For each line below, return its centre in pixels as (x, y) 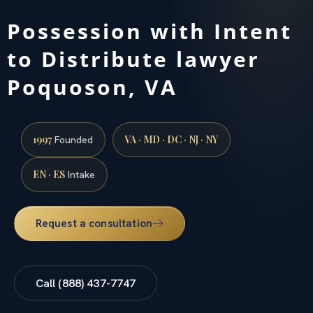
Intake (80, 174)
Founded (73, 139)
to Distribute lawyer (133, 59)
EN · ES (49, 174)
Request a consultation (94, 224)
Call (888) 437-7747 (86, 283)
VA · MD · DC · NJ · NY (172, 139)
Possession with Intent (150, 31)
